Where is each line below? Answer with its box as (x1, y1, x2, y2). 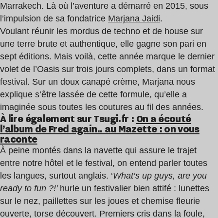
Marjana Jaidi (108, 13, 160, 23)
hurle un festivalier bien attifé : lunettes (60, 183, 209, 193)
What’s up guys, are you (113, 170, 207, 181)
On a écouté (136, 111, 191, 125)
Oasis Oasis (37, 132, 92, 145)
